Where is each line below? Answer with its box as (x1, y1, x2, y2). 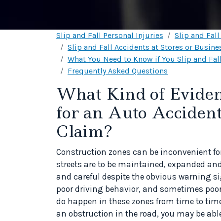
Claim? (56, 120, 112, 143)
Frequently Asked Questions (68, 66, 168, 75)
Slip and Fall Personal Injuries (56, 30, 163, 40)
